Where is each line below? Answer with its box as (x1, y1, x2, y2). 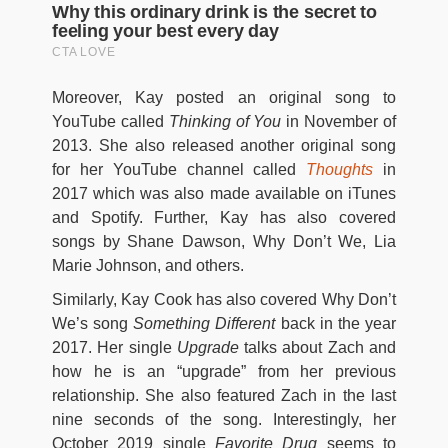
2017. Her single (52, 338, 177, 356)
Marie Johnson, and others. (52, 256, 244, 274)
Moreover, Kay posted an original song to (52, 88, 396, 106)
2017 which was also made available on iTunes (52, 184, 396, 202)
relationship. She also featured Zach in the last (52, 386, 396, 404)
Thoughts (306, 160, 374, 178)
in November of (281, 112, 397, 130)
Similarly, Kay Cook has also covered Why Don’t (52, 290, 396, 308)
